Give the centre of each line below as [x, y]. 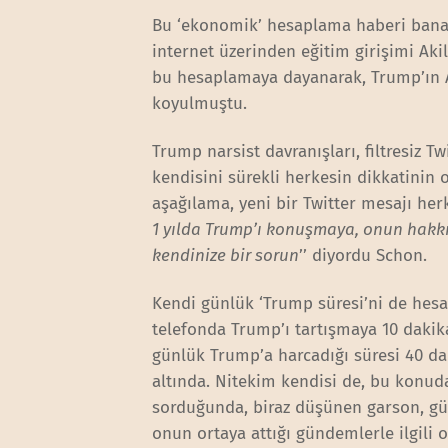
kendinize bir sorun [226, 255]
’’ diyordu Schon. [363, 255]
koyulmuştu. [200, 103]
